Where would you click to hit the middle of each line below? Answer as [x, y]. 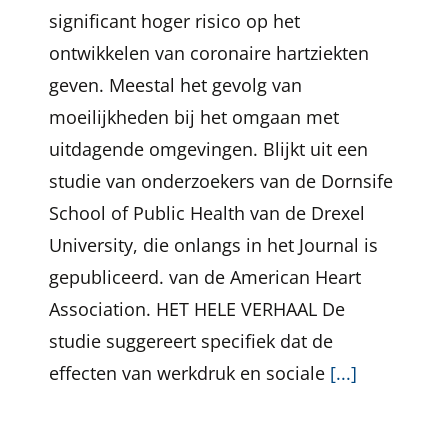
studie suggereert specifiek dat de [191, 341]
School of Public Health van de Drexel [207, 213]
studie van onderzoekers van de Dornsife [221, 181]
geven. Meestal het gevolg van [175, 85]
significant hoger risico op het [174, 21]
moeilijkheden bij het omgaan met [194, 117]
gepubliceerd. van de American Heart [205, 277]
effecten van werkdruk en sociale [189, 373]
